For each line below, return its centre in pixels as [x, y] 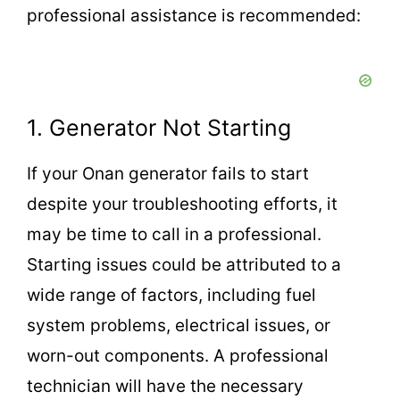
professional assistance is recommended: [194, 15]
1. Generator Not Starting [159, 128]
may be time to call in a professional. [174, 235]
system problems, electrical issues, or [179, 326]
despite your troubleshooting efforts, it [182, 204]
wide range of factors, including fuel [171, 296]
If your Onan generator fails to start [168, 174]
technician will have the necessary [165, 387]
